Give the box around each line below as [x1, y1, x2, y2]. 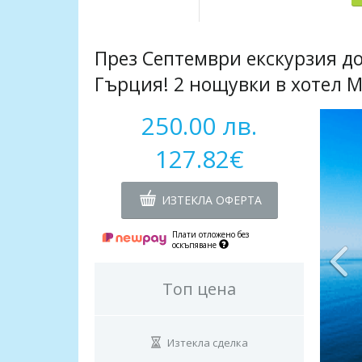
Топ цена [162, 278, 237, 300]
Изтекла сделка [166, 335, 248, 350]
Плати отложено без [172, 229, 250, 240]
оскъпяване [172, 239, 220, 250]
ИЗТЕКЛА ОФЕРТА [161, 192, 262, 208]
